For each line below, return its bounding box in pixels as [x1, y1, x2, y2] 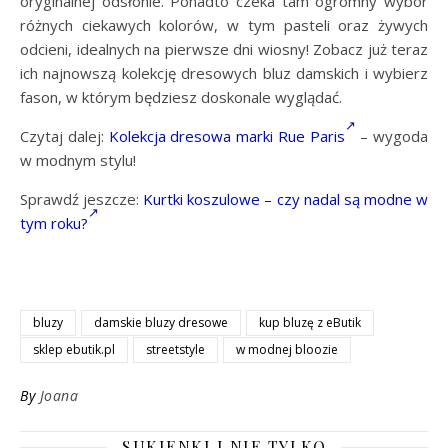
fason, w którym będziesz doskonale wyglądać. [20, 87, 342, 108]
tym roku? [20, 213, 88, 234]
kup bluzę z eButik [259, 314, 361, 332]
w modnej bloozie [236, 341, 338, 359]
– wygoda [355, 126, 428, 147]
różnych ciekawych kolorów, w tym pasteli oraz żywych [20, 15, 428, 36]
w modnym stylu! [20, 150, 136, 171]
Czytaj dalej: [20, 126, 109, 147]
